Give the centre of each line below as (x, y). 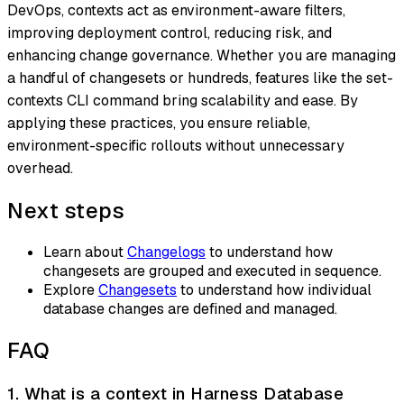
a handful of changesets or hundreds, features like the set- (200, 78)
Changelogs (166, 252)
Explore (71, 290)
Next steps (66, 211)
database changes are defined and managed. (190, 309)
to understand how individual (274, 290)
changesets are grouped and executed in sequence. (212, 271)
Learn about (85, 252)
